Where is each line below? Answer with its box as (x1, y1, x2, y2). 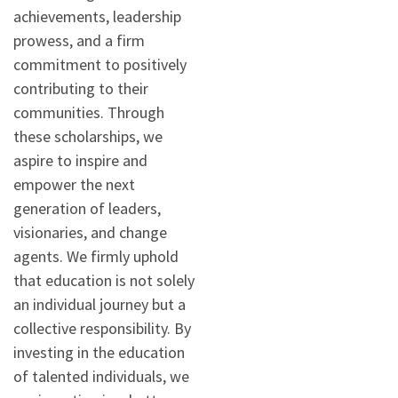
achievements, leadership (13, 6, 181, 28)
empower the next (13, 174, 135, 195)
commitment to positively (13, 54, 187, 76)
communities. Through (13, 102, 164, 123)
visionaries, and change (13, 222, 167, 243)
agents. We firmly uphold (13, 246, 179, 267)
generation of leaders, (13, 198, 161, 219)
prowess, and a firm (13, 30, 145, 52)
